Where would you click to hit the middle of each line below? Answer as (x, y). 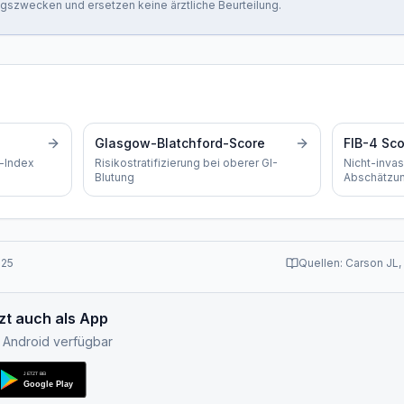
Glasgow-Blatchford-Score (180, 143)
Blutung (115, 177)
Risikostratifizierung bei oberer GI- (187, 163)
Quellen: (322, 263)
